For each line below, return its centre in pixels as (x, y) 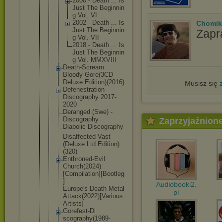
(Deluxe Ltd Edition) (91, 144)
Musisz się (202, 83)
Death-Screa (81, 67)
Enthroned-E (81, 159)
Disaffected (79, 137)
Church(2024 (81, 166)
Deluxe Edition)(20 (89, 82)
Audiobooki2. (176, 184)
